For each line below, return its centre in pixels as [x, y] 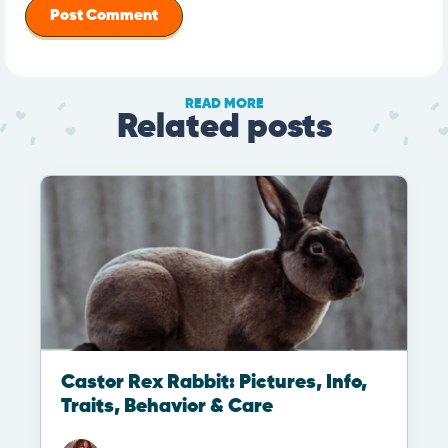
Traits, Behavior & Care [167, 407]
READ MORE [224, 104]
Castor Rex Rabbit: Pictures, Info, [214, 383]
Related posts [224, 128]
